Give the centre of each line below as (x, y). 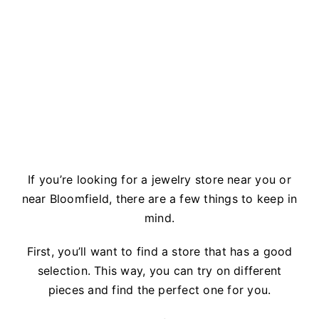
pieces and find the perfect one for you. (159, 290)
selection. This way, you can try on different (159, 271)
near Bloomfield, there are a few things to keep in (159, 199)
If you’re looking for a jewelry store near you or (159, 180)
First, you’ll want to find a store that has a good (159, 252)
